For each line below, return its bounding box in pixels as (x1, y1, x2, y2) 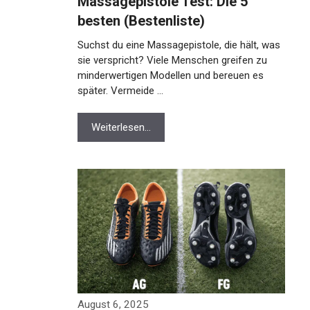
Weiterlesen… (91, 121, 151, 134)
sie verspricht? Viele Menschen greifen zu (77, 54, 267, 66)
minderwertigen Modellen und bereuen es (77, 69, 264, 82)
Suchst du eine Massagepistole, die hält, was (77, 39, 280, 51)
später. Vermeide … (77, 84, 163, 97)
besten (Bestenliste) (77, 12, 205, 29)
